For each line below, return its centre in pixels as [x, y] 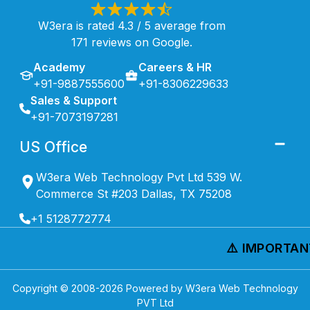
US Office [53, 147]
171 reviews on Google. [131, 42]
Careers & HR [175, 67]
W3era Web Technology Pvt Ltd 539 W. [139, 177]
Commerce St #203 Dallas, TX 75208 [134, 193]
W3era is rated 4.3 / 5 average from [131, 25]
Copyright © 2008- [56, 288]
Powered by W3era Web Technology [210, 288]
